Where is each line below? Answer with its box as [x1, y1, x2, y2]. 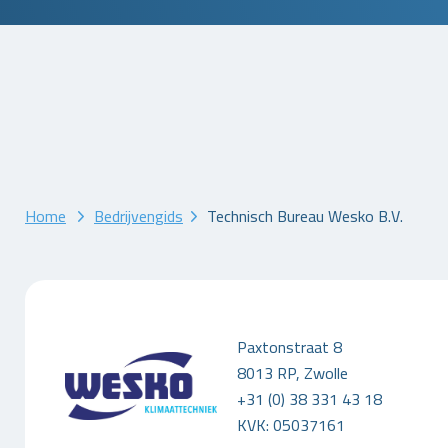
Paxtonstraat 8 [236, 332, 342, 363]
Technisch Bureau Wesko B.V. [207, 201, 403, 231]
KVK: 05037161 [236, 410, 345, 441]
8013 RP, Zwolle [236, 358, 348, 389]
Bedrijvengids [94, 201, 183, 231]
